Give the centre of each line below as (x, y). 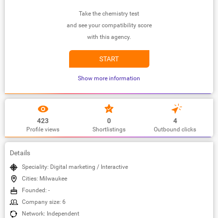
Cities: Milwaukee (45, 178)
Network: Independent (51, 213)
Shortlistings (109, 129)
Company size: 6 (44, 202)
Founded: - (36, 190)
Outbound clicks (175, 129)
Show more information (109, 78)
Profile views (43, 129)
